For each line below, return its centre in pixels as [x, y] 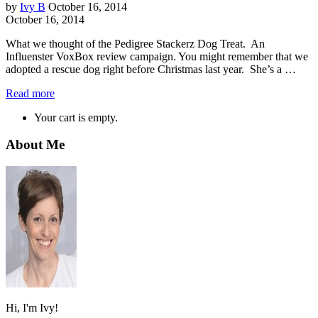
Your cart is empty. [76, 117]
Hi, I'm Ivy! [32, 307]
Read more [30, 93]
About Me [35, 145]
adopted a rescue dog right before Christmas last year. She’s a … [151, 69]
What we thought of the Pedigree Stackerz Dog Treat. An [135, 43]
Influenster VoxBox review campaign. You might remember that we [157, 56]
